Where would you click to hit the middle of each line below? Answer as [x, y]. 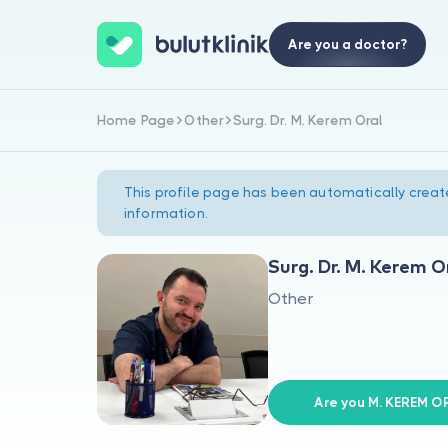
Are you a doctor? [347, 44]
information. [165, 214]
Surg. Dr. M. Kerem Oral [308, 120]
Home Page [136, 120]
